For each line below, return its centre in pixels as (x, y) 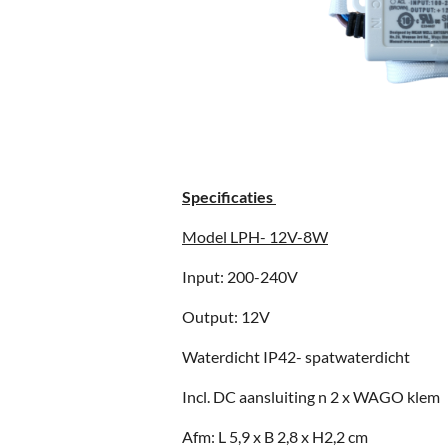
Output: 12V (226, 317)
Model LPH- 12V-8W (255, 237)
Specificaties (229, 197)
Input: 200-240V (240, 277)
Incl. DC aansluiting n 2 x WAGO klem (311, 397)
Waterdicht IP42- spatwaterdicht (297, 357)
